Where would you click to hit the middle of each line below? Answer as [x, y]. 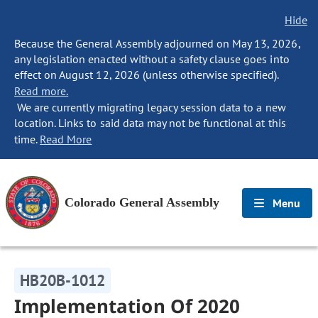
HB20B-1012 [63, 280]
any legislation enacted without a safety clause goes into [152, 59]
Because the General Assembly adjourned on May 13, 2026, [157, 43]
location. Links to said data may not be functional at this [150, 123]
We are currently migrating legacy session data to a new [150, 107]
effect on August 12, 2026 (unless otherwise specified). [147, 75]
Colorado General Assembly [142, 202]
